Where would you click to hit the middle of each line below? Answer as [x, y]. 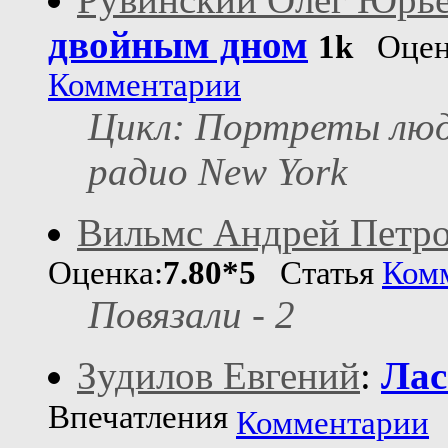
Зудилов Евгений [218, 376]
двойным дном [178, 45]
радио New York [217, 172]
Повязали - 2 [191, 315]
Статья [319, 273]
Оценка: [105, 273]
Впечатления [142, 421]
